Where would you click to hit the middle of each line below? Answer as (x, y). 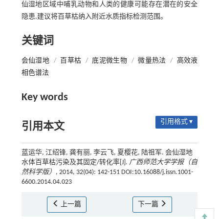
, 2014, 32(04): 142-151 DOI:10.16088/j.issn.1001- (124, 172)
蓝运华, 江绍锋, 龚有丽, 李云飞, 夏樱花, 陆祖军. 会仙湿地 (107, 153)
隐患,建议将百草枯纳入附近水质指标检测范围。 (94, 17)
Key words (44, 97)
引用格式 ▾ (177, 122)
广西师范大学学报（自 (163, 162)
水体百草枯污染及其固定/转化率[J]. (75, 162)
